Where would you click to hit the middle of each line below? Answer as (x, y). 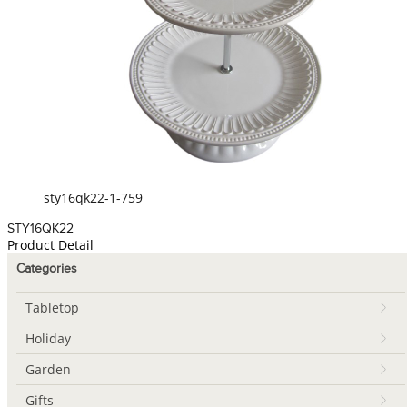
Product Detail (50, 245)
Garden (48, 369)
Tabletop (52, 307)
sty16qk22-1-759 (93, 198)
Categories (47, 269)
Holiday (48, 338)
